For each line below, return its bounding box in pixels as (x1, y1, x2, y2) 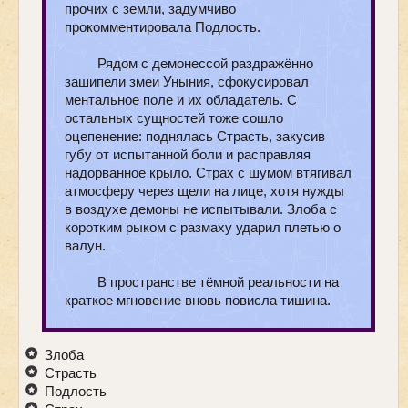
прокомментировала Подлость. (65, 18, 260, 35)
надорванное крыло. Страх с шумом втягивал (65, 164, 352, 180)
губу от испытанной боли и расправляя (65, 146, 311, 162)
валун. (65, 237, 106, 253)
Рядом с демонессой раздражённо (97, 55, 314, 71)
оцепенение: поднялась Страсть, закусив (65, 127, 325, 144)
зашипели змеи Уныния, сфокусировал (65, 73, 309, 89)
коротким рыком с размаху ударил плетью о (65, 219, 341, 235)
